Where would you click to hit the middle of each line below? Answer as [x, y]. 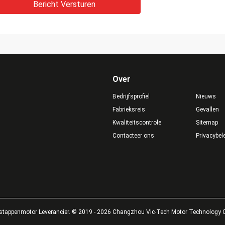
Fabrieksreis [129, 109]
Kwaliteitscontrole [137, 123]
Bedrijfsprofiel [131, 96]
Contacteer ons [133, 136]
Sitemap [207, 123]
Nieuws [206, 96]
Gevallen [207, 109]
